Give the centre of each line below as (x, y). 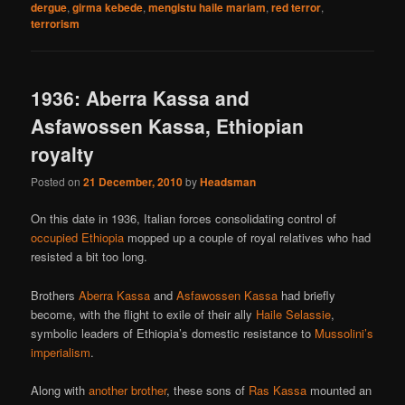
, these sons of (208, 390)
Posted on (57, 182)
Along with (60, 390)
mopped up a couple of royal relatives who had (248, 238)
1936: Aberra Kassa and (141, 97)
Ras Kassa (278, 390)
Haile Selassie (294, 314)
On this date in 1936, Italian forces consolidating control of (184, 219)
